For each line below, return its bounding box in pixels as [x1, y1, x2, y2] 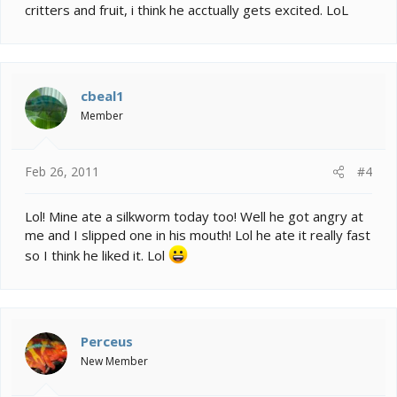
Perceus [81, 332, 133, 351]
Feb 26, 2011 [25, 163, 99, 181]
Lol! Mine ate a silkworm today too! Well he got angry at [25, 207, 363, 226]
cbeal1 [81, 86, 124, 105]
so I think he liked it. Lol [25, 246, 168, 265]
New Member [81, 354, 148, 370]
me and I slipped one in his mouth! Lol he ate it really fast [25, 226, 370, 245]
